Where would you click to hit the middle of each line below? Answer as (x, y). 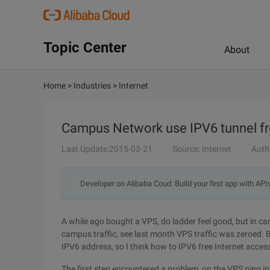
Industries (92, 86)
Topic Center (85, 48)
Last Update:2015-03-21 (107, 149)
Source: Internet (202, 149)
